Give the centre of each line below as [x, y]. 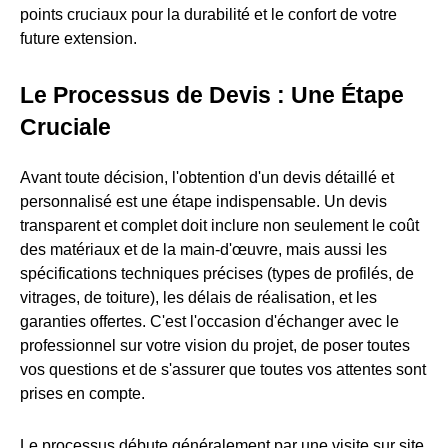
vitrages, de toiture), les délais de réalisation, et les [198, 297]
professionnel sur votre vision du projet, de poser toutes [215, 345]
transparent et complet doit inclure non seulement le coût [219, 225]
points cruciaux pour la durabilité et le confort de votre [208, 14]
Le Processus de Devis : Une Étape [212, 94]
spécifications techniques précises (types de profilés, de [217, 273]
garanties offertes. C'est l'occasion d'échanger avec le [209, 321]
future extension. [78, 38]
